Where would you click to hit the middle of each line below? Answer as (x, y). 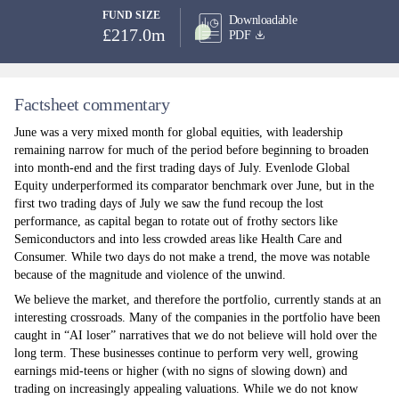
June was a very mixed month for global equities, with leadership (179, 132)
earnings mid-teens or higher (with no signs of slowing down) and (181, 371)
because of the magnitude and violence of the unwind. (150, 275)
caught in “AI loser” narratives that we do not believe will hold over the (195, 335)
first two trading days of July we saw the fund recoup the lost (169, 204)
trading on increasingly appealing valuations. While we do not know (186, 389)
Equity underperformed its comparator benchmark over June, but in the (194, 186)
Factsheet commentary (92, 104)
